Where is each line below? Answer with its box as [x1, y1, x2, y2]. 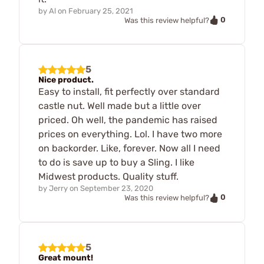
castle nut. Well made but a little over [38, 100, 201, 112]
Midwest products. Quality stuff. [38, 171, 179, 183]
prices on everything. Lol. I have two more [38, 128, 222, 140]
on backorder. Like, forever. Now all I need [38, 143, 220, 154]
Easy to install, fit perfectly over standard [38, 86, 220, 98]
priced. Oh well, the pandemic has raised [38, 114, 217, 126]
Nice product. [38, 75, 94, 85]
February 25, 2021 [68, 6, 133, 15]
